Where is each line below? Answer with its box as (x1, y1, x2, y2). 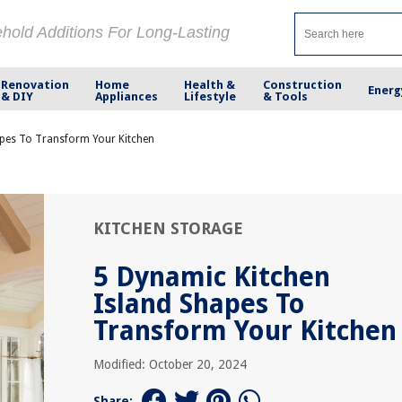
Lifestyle (184, 89, 237, 103)
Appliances (95, 89, 159, 103)
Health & (184, 77, 236, 92)
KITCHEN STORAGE (93, 219, 243, 238)
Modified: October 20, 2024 (93, 357, 247, 371)
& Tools (262, 89, 308, 103)
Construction (262, 77, 342, 92)
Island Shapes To (93, 288, 305, 319)
